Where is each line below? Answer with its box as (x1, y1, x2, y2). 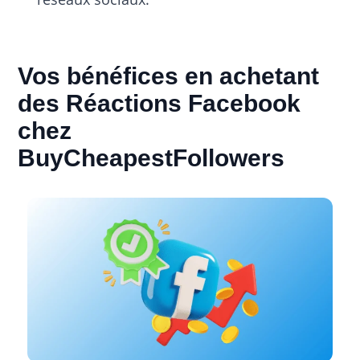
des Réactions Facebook (18, 89, 301, 117)
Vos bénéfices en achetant (18, 62, 320, 89)
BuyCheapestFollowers (18, 144, 285, 171)
